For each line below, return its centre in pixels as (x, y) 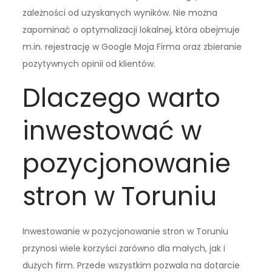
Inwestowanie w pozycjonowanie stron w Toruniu (126, 232)
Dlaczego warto (122, 98)
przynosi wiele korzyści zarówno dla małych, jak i (124, 249)
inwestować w (112, 131)
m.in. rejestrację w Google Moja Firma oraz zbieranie (132, 47)
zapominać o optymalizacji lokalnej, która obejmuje (131, 30)
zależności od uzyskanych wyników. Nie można (120, 13)
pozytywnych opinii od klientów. (89, 64)
